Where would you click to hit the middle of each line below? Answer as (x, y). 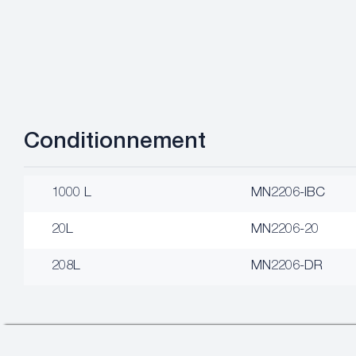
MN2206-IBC (288, 193)
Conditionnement (115, 143)
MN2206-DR (287, 267)
